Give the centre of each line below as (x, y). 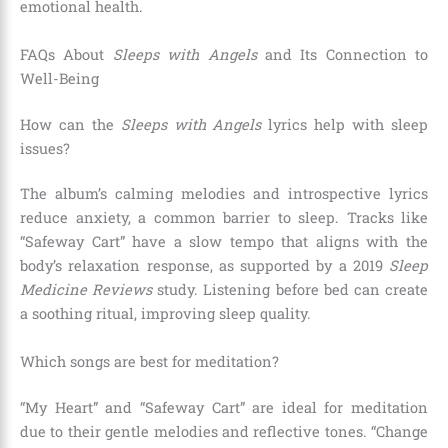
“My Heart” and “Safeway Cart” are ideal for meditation (224, 407)
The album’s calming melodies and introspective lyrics (224, 194)
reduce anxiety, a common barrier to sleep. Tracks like (224, 218)
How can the (70, 124)
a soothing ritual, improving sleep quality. (165, 314)
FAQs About (66, 54)
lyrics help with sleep (345, 124)
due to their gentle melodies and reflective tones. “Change (224, 431)
